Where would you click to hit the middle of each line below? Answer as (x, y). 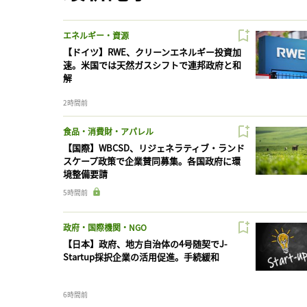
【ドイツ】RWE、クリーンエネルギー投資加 (152, 51)
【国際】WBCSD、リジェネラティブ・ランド (154, 147)
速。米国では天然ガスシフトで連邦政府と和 (152, 64)
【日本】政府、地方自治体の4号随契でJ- (145, 243)
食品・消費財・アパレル (108, 131)
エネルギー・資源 (96, 35)
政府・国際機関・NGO (105, 227)
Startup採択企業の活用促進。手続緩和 (141, 256)
